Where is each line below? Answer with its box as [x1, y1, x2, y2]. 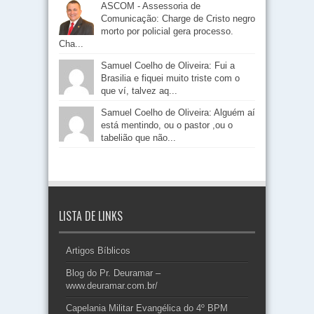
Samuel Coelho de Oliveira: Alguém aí [101, 107, 255, 118]
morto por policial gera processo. [101, 25, 233, 36]
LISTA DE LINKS [59, 207, 123, 224]
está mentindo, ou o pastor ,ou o [101, 119, 233, 130]
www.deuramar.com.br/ [66, 280, 158, 291]
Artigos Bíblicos [66, 245, 130, 256]
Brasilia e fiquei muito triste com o [101, 72, 240, 83]
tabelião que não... [101, 132, 176, 143]
